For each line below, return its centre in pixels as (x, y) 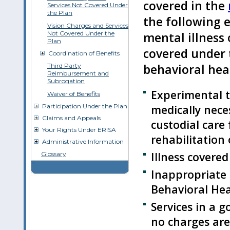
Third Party (64, 65)
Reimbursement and (78, 73)
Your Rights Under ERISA (79, 130)
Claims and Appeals (71, 118)
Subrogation (66, 81)
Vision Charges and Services (88, 25)
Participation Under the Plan (85, 106)
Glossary (54, 154)
